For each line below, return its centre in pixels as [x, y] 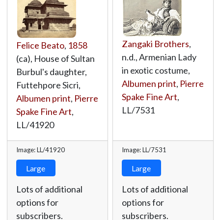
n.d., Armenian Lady [159, 57]
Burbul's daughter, [51, 72]
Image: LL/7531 [144, 150]
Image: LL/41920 [40, 150]
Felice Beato [40, 45]
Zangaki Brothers [155, 44]
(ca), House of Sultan [55, 58]
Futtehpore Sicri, [48, 85]
